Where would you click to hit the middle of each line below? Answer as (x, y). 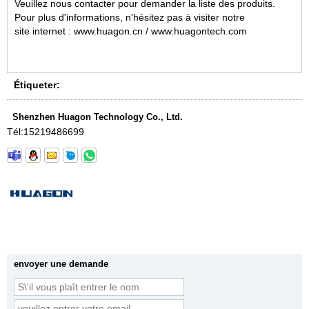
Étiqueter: (37, 84)
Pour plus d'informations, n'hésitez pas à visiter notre (130, 17)
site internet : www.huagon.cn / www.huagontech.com (131, 31)
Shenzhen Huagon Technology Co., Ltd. (98, 117)
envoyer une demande (61, 263)
